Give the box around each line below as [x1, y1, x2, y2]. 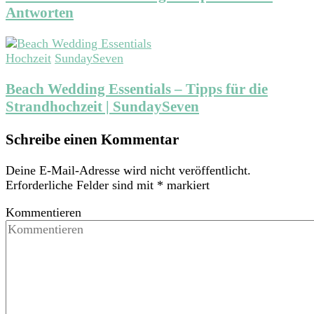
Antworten [6, 4, 74, 22]
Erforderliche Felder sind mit [6, 177, 157, 192]
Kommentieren [6, 205, 81, 219]
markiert [163, 177, 210, 192]
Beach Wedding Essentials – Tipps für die [6, 81, 268, 98]
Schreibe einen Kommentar [6, 130, 179, 148]
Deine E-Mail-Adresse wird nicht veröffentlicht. [6, 163, 251, 177]
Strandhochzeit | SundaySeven [6, 98, 199, 116]
